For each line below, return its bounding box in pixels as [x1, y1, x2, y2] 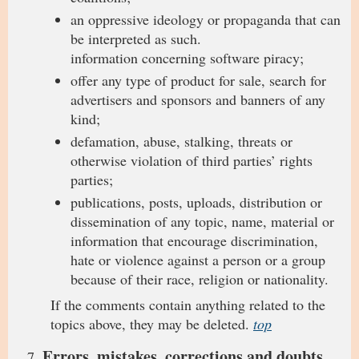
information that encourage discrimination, [71, 231, 318, 250]
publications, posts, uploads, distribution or [71, 192, 322, 212]
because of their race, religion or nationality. [71, 269, 329, 288]
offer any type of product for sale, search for [71, 71, 326, 90]
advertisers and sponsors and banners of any [71, 90, 325, 109]
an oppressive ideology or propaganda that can [71, 10, 341, 29]
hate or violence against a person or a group [71, 250, 325, 269]
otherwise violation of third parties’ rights [71, 151, 313, 170]
